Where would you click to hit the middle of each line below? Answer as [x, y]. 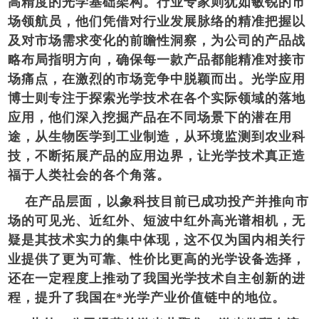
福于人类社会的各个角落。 [89, 175]
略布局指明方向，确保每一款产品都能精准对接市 [157, 59]
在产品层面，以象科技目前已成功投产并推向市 [159, 201]
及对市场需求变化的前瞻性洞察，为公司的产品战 [157, 40]
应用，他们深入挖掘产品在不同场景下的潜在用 [150, 117]
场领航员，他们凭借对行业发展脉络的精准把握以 [157, 21]
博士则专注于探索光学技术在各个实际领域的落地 [157, 98]
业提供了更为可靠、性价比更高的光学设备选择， [157, 259]
